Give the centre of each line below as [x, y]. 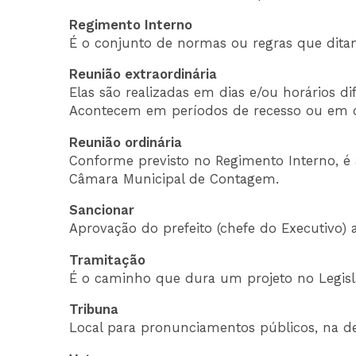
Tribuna [94, 310]
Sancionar [102, 211]
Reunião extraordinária [143, 75]
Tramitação [108, 260]
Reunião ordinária [126, 142]
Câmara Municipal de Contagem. [174, 179]
